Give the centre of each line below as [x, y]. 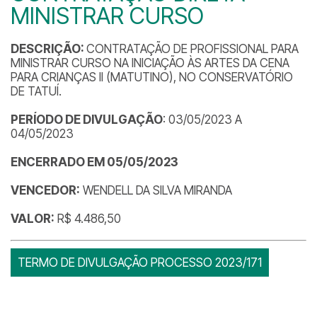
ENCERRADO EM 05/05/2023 [94, 162]
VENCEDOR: [45, 190]
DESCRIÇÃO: [48, 49]
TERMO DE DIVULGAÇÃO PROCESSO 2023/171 [140, 263]
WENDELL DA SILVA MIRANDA [156, 190]
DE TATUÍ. [36, 91]
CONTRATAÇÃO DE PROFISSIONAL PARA [192, 49]
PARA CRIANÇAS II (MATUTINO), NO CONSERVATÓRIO [152, 77]
